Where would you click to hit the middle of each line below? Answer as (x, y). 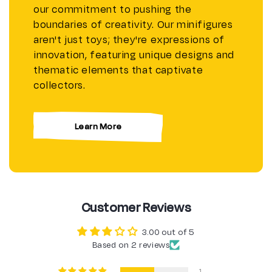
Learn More (98, 126)
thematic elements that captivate (118, 70)
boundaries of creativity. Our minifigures (133, 25)
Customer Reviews (136, 207)
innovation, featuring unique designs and (134, 55)
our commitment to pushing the (113, 9)
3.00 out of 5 (168, 232)
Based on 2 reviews (131, 245)
